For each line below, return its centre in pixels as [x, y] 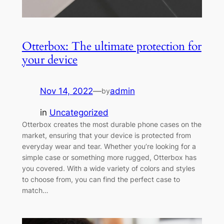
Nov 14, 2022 [66, 91]
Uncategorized [79, 113]
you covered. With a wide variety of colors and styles [108, 168]
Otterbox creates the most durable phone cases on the [111, 124]
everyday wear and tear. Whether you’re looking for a [109, 146]
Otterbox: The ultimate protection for [111, 46]
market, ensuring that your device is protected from [106, 135]
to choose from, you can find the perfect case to [101, 179]
